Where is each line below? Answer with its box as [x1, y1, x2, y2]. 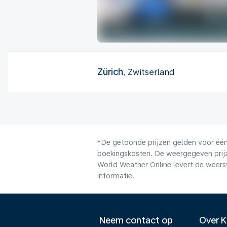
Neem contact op [99, 215, 173, 225]
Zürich [97, 66, 123, 77]
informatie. [97, 171, 134, 180]
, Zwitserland [123, 67, 174, 77]
